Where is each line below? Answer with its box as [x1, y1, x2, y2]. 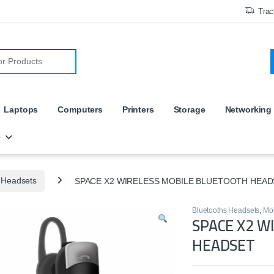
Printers [122, 104, 154, 114]
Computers [57, 104, 103, 114]
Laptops [4, 104, 39, 114]
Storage [173, 104, 206, 114]
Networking [224, 104, 272, 114]
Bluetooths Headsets [192, 206, 260, 215]
